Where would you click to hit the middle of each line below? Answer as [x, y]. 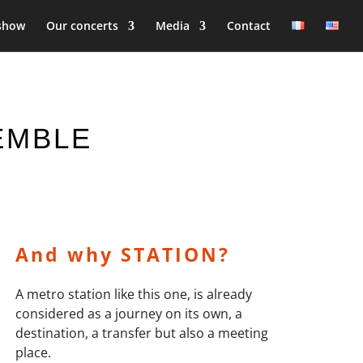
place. [34, 352]
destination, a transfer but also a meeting [142, 333]
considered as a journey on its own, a [129, 314]
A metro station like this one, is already [134, 294]
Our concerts [82, 26]
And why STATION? [123, 254]
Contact [249, 26]
